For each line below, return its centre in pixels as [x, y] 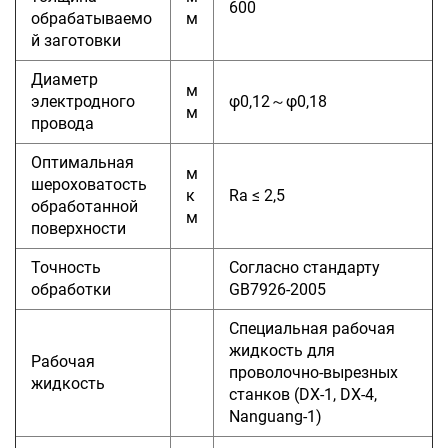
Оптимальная [82, 162]
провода [62, 123]
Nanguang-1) [275, 416]
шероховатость [89, 184]
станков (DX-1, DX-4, [303, 394]
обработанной [84, 206]
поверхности [78, 228]
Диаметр [64, 79]
